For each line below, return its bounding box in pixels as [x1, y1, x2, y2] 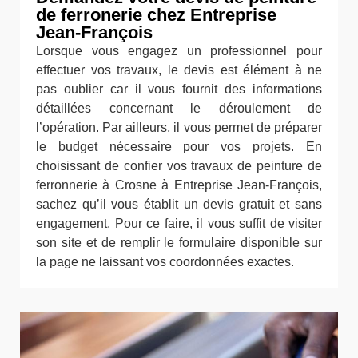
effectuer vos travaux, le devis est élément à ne [36, 62, 322, 77]
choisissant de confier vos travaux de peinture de [36, 158, 322, 173]
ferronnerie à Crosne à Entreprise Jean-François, [36, 177, 322, 192]
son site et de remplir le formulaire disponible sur [36, 235, 322, 249]
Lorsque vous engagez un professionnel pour [36, 43, 322, 58]
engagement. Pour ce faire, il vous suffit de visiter [36, 216, 322, 230]
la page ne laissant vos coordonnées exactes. [36, 254, 294, 268]
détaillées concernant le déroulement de [36, 101, 322, 115]
